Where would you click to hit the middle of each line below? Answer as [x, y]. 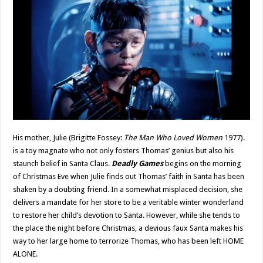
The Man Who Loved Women [173, 138]
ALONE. [26, 254]
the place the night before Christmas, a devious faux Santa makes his [128, 228]
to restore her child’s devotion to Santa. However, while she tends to [127, 215]
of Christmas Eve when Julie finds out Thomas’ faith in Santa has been [129, 177]
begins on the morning [203, 164]
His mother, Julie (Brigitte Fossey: [69, 138]
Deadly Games [138, 164]
